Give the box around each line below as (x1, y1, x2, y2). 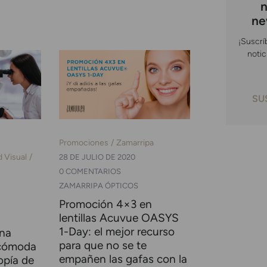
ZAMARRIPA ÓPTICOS (58, 181, 138, 191)
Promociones (58, 137, 108, 148)
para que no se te (58, 238, 147, 253)
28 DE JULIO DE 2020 (58, 153, 135, 162)
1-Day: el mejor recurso (58, 225, 175, 239)
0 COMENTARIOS (58, 167, 121, 176)
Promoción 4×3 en (58, 197, 152, 212)
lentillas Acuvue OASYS (58, 211, 179, 225)
